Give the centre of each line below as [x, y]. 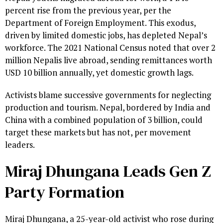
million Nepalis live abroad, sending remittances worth [109, 60]
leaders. [20, 145]
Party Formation [65, 192]
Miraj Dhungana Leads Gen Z [108, 171]
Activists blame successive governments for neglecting [108, 95]
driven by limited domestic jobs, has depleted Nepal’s [106, 35]
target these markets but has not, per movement [98, 132]
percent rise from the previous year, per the [88, 10]
